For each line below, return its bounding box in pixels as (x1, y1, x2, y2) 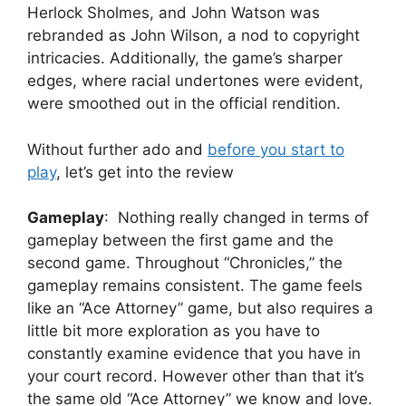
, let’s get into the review (56, 162, 234, 181)
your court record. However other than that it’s (27, 367, 364, 386)
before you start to (208, 140, 344, 159)
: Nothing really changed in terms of (104, 208, 369, 227)
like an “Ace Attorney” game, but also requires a (27, 299, 373, 318)
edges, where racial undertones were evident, (27, 72, 363, 91)
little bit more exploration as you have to (27, 322, 320, 341)
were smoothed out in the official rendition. (27, 94, 341, 113)
